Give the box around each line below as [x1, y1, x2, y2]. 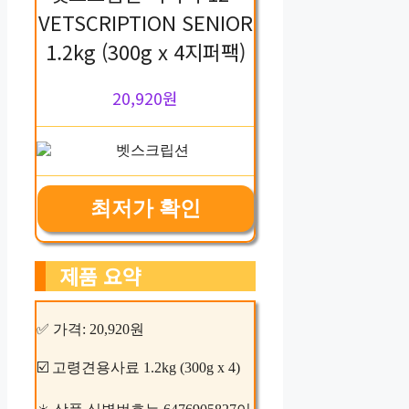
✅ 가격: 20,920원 [37, 320, 144, 337]
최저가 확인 [89, 196, 201, 220]
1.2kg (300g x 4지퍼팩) [45, 36, 246, 66]
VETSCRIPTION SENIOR [37, 6, 253, 37]
